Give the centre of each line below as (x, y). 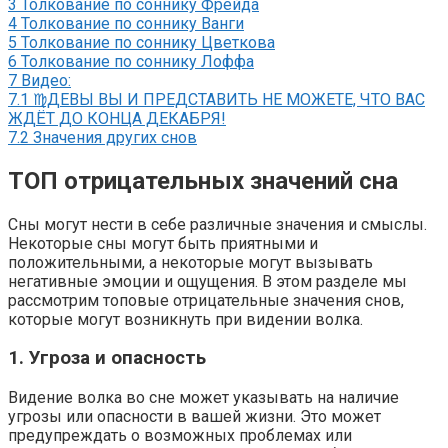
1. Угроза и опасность (107, 358)
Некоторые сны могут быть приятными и (163, 243)
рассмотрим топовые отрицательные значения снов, (206, 300)
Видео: (46, 80)
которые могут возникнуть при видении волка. (185, 319)
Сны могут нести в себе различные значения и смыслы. (217, 224)
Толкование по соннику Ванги (132, 23)
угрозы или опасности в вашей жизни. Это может (194, 417)
